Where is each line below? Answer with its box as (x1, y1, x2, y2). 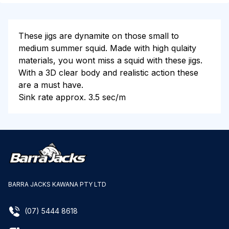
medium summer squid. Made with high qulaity (18, 43, 196, 53)
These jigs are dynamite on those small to (18, 31, 179, 41)
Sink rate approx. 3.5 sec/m (18, 92, 126, 102)
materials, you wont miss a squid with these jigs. (18, 55, 202, 65)
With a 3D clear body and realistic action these (18, 67, 198, 78)
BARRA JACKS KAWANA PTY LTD (8, 180, 106, 189)
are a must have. (18, 80, 83, 90)
